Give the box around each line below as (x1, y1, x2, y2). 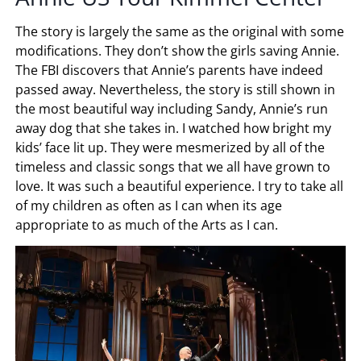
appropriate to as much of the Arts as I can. (15, 216, 279, 234)
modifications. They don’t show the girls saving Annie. (15, 42, 340, 60)
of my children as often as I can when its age (15, 197, 283, 215)
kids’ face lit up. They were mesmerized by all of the (15, 139, 326, 157)
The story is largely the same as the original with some (15, 23, 345, 41)
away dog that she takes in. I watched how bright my (15, 119, 332, 138)
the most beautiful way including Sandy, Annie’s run (15, 100, 329, 118)
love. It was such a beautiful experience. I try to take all (15, 177, 344, 196)
